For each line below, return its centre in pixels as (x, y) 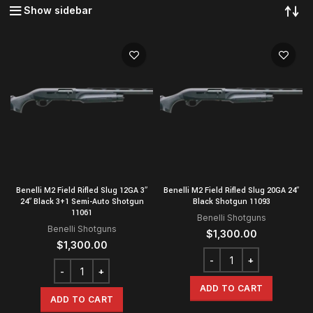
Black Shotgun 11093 (231, 202)
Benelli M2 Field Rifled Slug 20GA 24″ (231, 191)
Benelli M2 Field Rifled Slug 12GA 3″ (82, 191)
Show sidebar (58, 10)
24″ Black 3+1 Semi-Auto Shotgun (82, 202)
